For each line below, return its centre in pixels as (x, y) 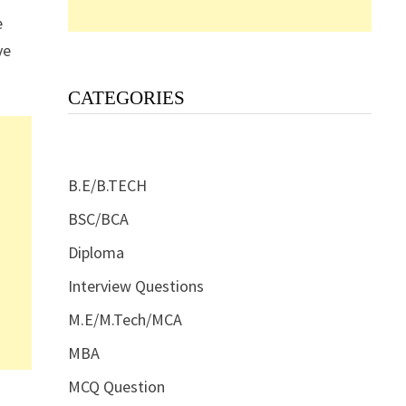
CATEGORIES (126, 97)
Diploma (96, 252)
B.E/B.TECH (107, 185)
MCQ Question (116, 386)
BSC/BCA (98, 218)
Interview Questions (135, 285)
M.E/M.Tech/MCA (125, 319)
